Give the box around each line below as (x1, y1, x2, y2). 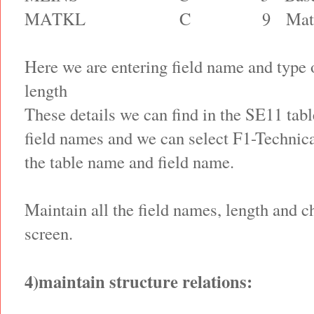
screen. (25, 221, 73, 245)
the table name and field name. (25, 150, 234, 174)
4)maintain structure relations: (25, 268, 252, 294)
